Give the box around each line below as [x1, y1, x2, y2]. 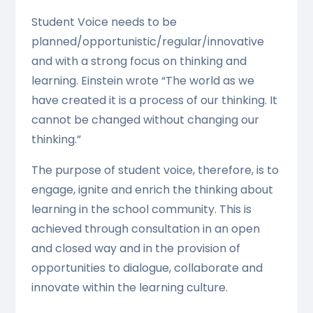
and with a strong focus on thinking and [31, 53, 247, 70]
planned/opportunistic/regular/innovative [31, 34, 264, 50]
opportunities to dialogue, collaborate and [31, 260, 263, 277]
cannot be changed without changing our [31, 112, 259, 129]
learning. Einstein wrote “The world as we [31, 73, 254, 89]
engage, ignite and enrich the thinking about [31, 182, 273, 198]
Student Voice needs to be [31, 14, 177, 31]
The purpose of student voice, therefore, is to [31, 162, 279, 179]
